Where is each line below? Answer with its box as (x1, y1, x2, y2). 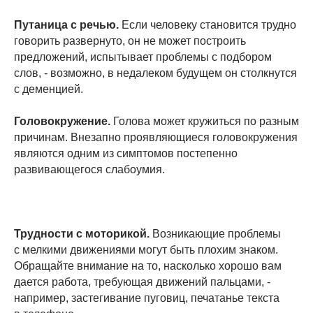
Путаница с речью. (14, 18, 122, 31)
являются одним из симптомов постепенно (14, 147, 238, 159)
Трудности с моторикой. (14, 227, 150, 240)
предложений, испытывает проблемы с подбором (14, 50, 272, 63)
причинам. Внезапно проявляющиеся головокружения (14, 131, 298, 143)
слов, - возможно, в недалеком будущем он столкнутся (14, 66, 297, 79)
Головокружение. (14, 115, 110, 127)
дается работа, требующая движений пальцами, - (14, 275, 270, 288)
